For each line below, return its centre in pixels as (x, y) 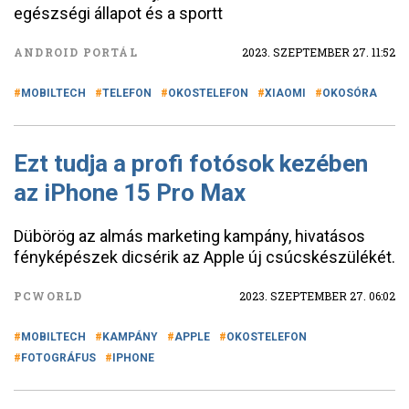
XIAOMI (285, 93)
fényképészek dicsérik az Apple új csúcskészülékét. (204, 257)
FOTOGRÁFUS (58, 358)
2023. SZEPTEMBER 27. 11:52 (319, 52)
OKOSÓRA (350, 93)
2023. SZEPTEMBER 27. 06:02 (317, 296)
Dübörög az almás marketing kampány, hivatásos (189, 236)
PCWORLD (48, 296)
